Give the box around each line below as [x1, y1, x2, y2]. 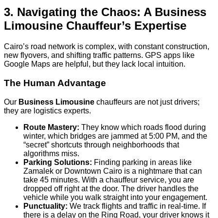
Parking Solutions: [23, 158, 92, 166]
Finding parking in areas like [92, 158, 192, 166]
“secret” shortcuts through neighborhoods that [23, 140, 179, 149]
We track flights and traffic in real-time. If [68, 201, 206, 210]
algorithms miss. [23, 149, 79, 158]
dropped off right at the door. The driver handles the [23, 184, 199, 193]
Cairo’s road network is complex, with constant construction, [4, 42, 209, 51]
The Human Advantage [4, 77, 106, 88]
